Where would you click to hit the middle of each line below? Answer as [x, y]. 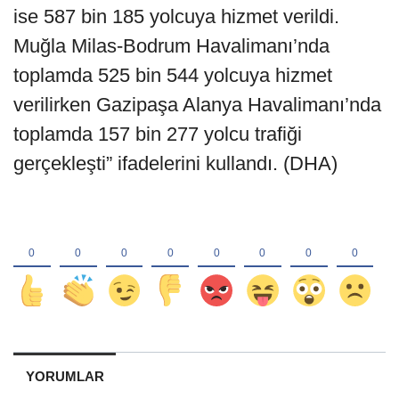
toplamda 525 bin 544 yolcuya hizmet [173, 76]
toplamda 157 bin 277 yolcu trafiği [158, 134]
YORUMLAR [65, 377]
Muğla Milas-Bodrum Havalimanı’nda [171, 46]
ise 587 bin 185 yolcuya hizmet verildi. [176, 17]
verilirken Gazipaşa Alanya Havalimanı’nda [197, 105]
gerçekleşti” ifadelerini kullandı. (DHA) [175, 164]
